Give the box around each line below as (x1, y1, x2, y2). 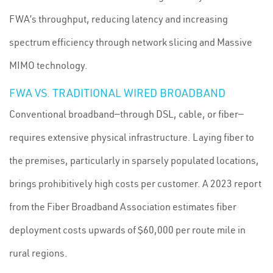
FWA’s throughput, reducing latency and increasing (9, 13, 228, 25)
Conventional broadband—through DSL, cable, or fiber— (9, 108, 244, 120)
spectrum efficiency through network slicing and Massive (9, 36, 252, 48)
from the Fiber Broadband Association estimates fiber (9, 200, 236, 213)
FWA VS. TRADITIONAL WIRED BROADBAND (9, 86, 225, 100)
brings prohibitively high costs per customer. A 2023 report (9, 177, 261, 190)
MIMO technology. (9, 59, 88, 71)
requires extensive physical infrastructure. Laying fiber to (9, 131, 254, 143)
